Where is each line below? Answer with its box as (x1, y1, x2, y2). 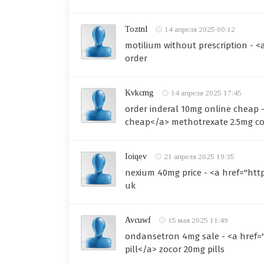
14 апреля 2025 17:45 (171, 88, 242, 97)
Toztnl (125, 25, 147, 34)
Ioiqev (125, 152, 147, 161)
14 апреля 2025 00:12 (164, 25, 235, 34)
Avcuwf (125, 216, 151, 225)
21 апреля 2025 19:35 (164, 152, 235, 161)
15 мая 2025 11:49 (168, 216, 228, 225)
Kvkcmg (125, 88, 154, 97)
